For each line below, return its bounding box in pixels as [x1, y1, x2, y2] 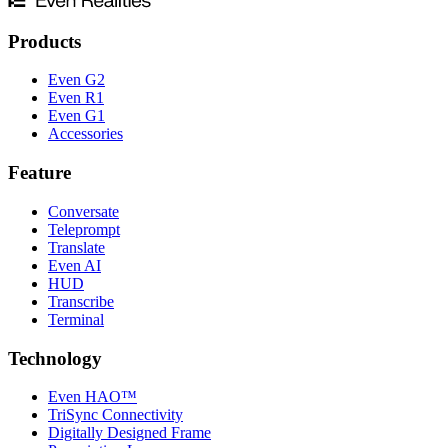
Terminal [48, 310, 104, 328]
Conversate [48, 202, 119, 220]
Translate [48, 238, 105, 256]
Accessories [48, 125, 123, 143]
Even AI [48, 256, 101, 274]
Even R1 [48, 89, 104, 107]
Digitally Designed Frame [48, 424, 211, 442]
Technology [8, 347, 102, 369]
